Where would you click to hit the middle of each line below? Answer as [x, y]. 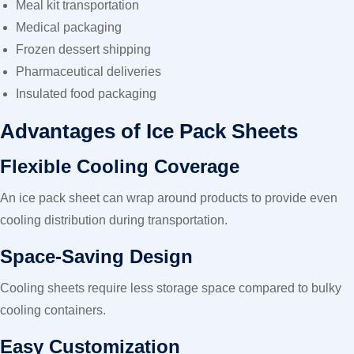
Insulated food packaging [86, 94]
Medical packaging [69, 27]
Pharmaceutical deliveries [88, 72]
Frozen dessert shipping [83, 49]
